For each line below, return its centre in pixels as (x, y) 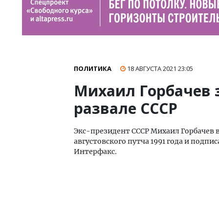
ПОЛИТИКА (93, 68)
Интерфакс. (95, 152)
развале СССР (126, 108)
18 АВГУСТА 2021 (153, 68)
